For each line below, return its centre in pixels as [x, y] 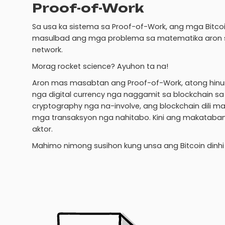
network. [47, 49]
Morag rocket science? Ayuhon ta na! [100, 66]
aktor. [42, 129]
